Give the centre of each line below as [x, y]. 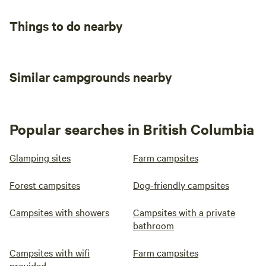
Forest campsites [45, 185]
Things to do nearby [66, 26]
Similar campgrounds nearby [91, 77]
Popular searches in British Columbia [132, 129]
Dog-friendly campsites [181, 185]
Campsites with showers [59, 212]
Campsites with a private [184, 212]
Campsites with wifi [50, 252]
